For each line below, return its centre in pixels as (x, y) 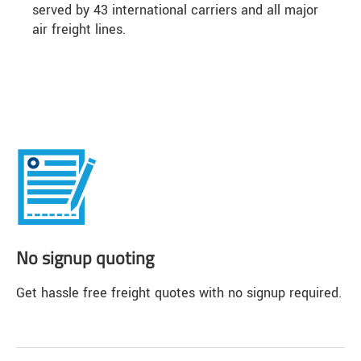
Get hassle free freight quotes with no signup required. (179, 293)
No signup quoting (85, 258)
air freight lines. (79, 30)
